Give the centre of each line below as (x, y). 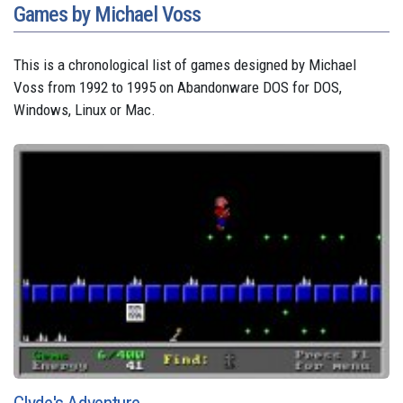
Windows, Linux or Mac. (85, 110)
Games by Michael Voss (107, 14)
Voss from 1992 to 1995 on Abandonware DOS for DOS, (178, 87)
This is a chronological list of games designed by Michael (185, 65)
